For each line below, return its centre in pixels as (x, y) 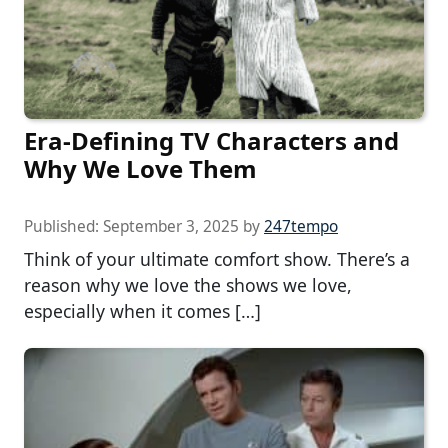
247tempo (301, 226)
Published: (63, 226)
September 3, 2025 (171, 226)
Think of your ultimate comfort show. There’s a (217, 258)
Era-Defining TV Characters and (211, 140)
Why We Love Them (140, 168)
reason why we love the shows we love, (188, 284)
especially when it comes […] (142, 310)
